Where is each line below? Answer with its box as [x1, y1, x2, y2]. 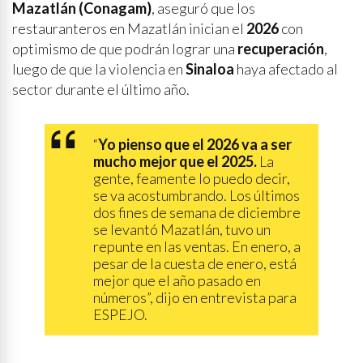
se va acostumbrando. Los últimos [93, 186, 300, 204]
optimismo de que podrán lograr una [12, 40, 237, 58]
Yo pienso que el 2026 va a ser [98, 135, 292, 153]
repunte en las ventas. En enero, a [93, 237, 301, 255]
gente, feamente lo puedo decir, [93, 169, 290, 187]
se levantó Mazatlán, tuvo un [93, 220, 271, 238]
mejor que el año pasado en [93, 271, 261, 289]
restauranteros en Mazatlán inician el [12, 19, 246, 37]
